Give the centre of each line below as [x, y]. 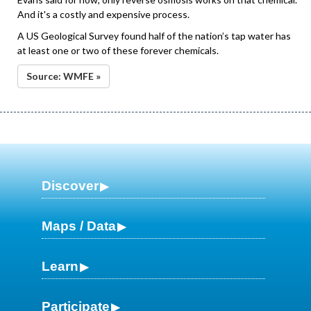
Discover [70, 185]
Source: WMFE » [64, 76]
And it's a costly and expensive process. [103, 14]
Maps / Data [79, 226]
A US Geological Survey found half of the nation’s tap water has [154, 35]
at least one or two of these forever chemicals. [118, 50]
